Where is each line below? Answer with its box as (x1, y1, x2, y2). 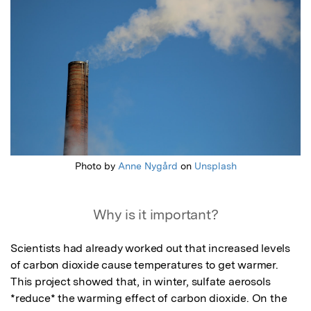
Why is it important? (92, 206, 219, 224)
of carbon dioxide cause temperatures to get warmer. (10, 258, 278, 272)
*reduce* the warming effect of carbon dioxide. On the (10, 292, 287, 305)
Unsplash (194, 160, 237, 172)
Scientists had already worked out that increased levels (10, 242, 290, 255)
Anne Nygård (117, 160, 178, 172)
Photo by (74, 160, 118, 172)
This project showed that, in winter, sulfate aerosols (10, 275, 271, 289)
